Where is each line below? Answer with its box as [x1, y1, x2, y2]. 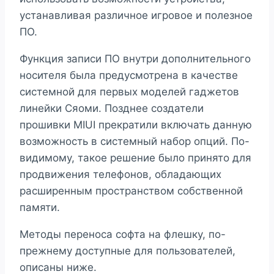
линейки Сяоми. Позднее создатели [20, 102, 204, 115]
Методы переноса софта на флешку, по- [20, 228, 226, 241]
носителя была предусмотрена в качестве [20, 69, 238, 82]
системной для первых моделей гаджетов [20, 86, 239, 98]
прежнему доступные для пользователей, [20, 245, 235, 257]
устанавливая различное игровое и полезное [20, 9, 253, 22]
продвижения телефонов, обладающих [20, 168, 221, 181]
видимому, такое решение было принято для [20, 152, 251, 165]
